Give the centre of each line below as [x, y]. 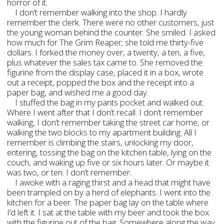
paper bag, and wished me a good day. [78, 92]
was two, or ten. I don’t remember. [69, 172]
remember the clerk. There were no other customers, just [111, 22]
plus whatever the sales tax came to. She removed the [105, 62]
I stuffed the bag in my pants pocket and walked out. [110, 102]
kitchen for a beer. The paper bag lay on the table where [108, 202]
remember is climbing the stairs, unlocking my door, [100, 142]
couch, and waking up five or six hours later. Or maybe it [108, 162]
